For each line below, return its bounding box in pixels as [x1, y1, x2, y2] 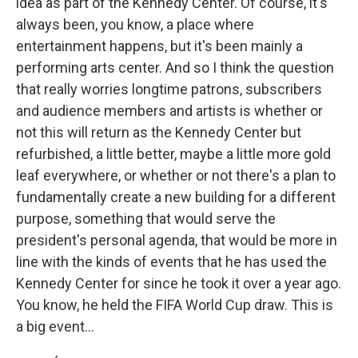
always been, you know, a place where [16, 16, 254, 33]
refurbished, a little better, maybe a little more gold [16, 145, 331, 162]
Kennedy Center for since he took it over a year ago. [16, 275, 341, 292]
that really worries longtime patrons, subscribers [16, 81, 322, 97]
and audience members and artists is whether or [16, 102, 323, 119]
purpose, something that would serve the [16, 210, 276, 227]
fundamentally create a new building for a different [16, 189, 336, 205]
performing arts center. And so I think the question [16, 59, 334, 76]
